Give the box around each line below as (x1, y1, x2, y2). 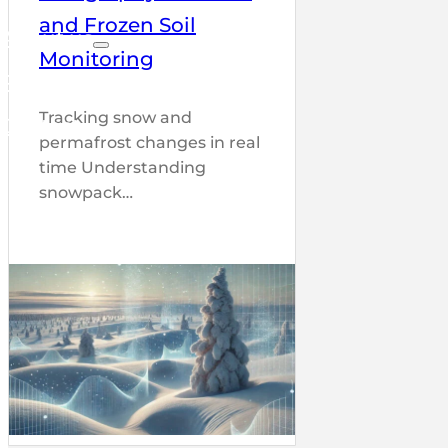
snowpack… (39, 183, 133, 202)
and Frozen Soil (39, 13, 196, 37)
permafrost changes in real (39, 133, 260, 152)
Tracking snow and (39, 108, 192, 127)
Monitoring (39, 47, 154, 71)
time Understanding (39, 158, 206, 177)
